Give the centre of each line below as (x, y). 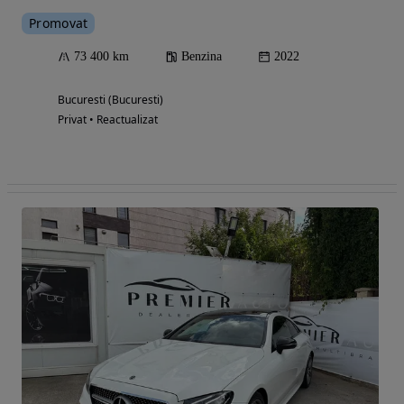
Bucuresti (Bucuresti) (110, 100)
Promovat (59, 23)
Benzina (202, 56)
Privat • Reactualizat (108, 119)
